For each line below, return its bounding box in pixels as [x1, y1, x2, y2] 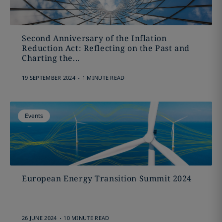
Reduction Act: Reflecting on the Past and [21, 43, 190, 54]
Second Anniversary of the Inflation [21, 33, 167, 44]
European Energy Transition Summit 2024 [21, 173, 192, 184]
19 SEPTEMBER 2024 [21, 74, 76, 81]
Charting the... [21, 53, 80, 63]
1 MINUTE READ [82, 74, 125, 81]
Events [24, 111, 43, 120]
